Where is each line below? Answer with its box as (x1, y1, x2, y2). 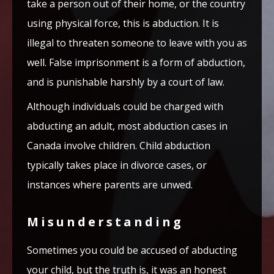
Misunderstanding (27, 213, 183, 230)
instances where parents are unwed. (27, 178, 193, 191)
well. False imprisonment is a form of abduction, (27, 56, 245, 69)
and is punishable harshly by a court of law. (27, 75, 224, 89)
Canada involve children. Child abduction (27, 139, 210, 152)
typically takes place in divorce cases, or (27, 158, 207, 172)
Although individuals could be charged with (27, 100, 223, 113)
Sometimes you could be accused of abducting (27, 243, 237, 257)
